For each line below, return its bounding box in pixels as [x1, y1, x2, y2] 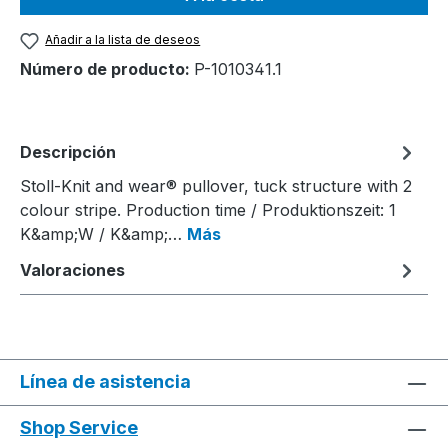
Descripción [20, 141, 116, 162]
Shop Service [20, 417, 138, 438]
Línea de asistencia [20, 371, 191, 392]
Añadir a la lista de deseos [45, 32, 201, 48]
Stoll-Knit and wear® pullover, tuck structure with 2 [20, 175, 412, 196]
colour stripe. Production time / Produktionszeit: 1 [20, 199, 396, 220]
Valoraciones [20, 259, 125, 280]
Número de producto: [20, 58, 194, 79]
